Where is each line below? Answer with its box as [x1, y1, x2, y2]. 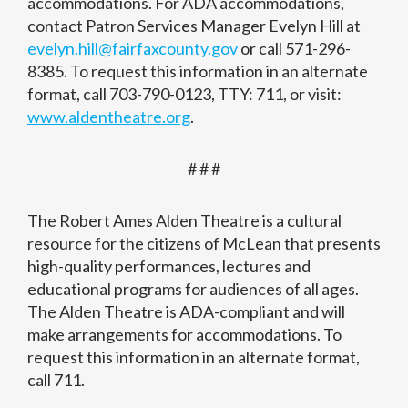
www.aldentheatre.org [27, 107, 190, 127]
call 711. [27, 370, 85, 391]
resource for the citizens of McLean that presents [27, 233, 381, 254]
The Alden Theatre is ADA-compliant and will [27, 301, 345, 322]
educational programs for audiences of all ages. [27, 279, 359, 300]
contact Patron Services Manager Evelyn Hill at [27, 15, 361, 36]
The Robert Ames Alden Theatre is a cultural [27, 210, 342, 231]
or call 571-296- [238, 38, 351, 59]
